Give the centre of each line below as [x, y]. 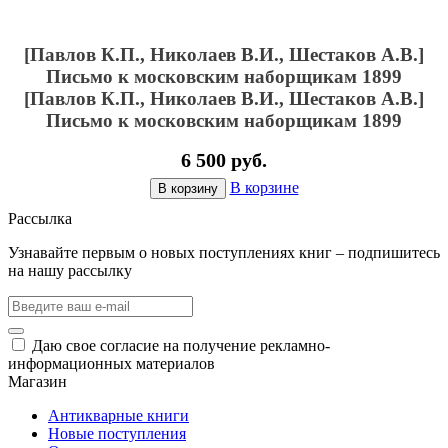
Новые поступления [117, 434]
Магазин [37, 382]
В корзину [187, 189]
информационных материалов [111, 364]
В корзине [264, 188]
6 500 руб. [224, 160]
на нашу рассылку [70, 271]
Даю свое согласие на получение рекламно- [181, 346]
